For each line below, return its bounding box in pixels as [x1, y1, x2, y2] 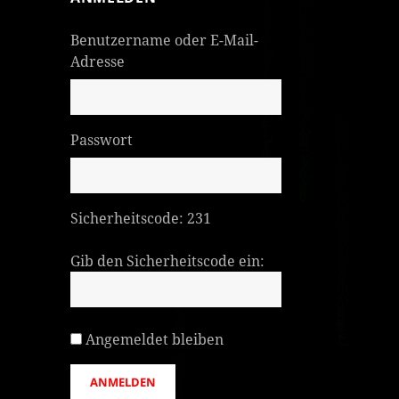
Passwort [70, 129, 134, 150]
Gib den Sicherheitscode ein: [70, 250, 265, 271]
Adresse [70, 51, 126, 71]
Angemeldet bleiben [85, 329, 224, 349]
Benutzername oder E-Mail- [70, 29, 259, 50]
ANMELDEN [90, 373, 157, 390]
